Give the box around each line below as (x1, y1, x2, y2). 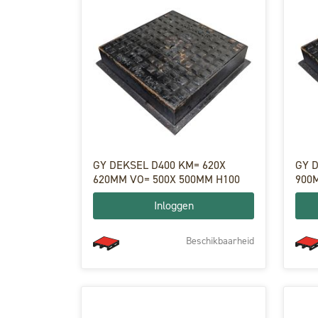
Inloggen (153, 198, 194, 213)
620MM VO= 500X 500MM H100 (93, 172, 240, 187)
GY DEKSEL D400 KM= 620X (93, 158, 226, 172)
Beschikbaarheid (186, 234, 254, 248)
